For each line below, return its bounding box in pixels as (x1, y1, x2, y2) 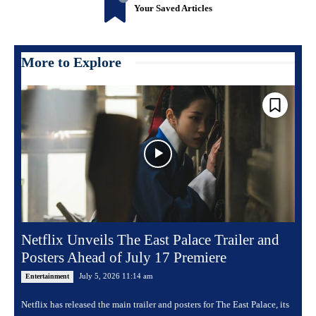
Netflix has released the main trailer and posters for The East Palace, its (21, 299, 289, 310)
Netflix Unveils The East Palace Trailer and (21, 231, 279, 249)
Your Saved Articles (133, 3, 212, 14)
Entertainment (25, 272, 69, 281)
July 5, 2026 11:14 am (79, 272, 153, 281)
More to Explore (21, 54, 121, 71)
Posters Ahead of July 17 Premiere (21, 249, 226, 267)
